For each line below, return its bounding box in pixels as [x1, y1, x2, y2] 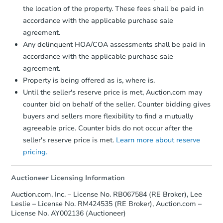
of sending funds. [105, 41, 172, 52]
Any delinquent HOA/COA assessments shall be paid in [23, 39, 205, 49]
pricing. [23, 147, 47, 157]
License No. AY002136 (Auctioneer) [11, 208, 126, 218]
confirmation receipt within [55, 31, 157, 42]
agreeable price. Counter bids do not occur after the [23, 123, 193, 133]
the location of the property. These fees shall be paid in [23, 3, 204, 13]
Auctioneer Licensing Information [11, 173, 125, 183]
